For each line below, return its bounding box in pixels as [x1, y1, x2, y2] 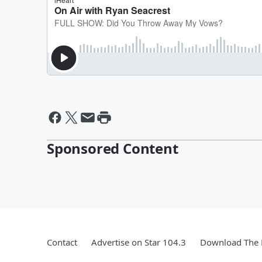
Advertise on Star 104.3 [91, 236, 186, 248]
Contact [47, 236, 77, 248]
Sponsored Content [47, 139, 178, 158]
